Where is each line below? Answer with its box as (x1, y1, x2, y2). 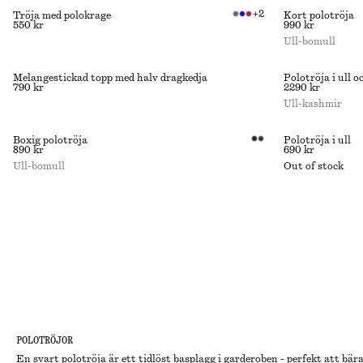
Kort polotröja (284, 11, 354, 20)
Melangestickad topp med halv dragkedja (13, 73, 207, 83)
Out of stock (284, 161, 344, 171)
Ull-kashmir (284, 99, 342, 109)
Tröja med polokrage (13, 11, 111, 20)
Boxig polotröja (13, 135, 88, 145)
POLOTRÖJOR (16, 335, 73, 345)
